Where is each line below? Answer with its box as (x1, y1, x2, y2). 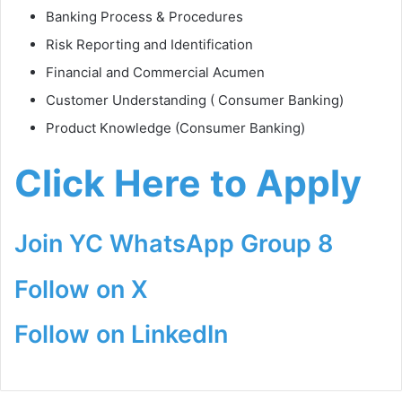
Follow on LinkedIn (14, 319, 228, 350)
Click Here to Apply (14, 160, 362, 205)
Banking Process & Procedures (46, 7, 243, 25)
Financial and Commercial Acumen (46, 63, 265, 81)
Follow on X (14, 274, 148, 304)
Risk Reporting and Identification (46, 35, 253, 53)
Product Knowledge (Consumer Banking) (46, 118, 305, 136)
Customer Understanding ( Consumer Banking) (46, 91, 344, 109)
